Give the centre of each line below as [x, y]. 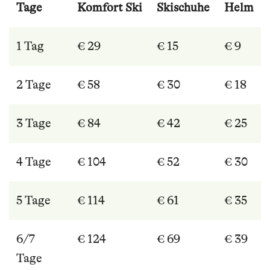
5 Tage [33, 201]
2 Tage [34, 85]
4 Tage [34, 162]
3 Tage [34, 124]
